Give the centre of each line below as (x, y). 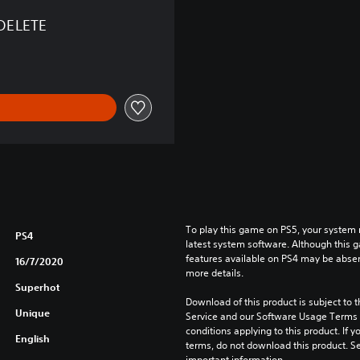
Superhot (37, 286)
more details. (214, 272)
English (32, 338)
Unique (32, 312)
